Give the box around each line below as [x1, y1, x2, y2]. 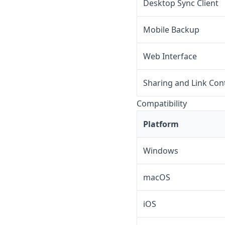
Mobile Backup [143, 24, 199, 36]
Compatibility [137, 98, 187, 109]
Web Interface [143, 51, 197, 62]
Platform [143, 119, 179, 130]
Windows [143, 145, 178, 157]
